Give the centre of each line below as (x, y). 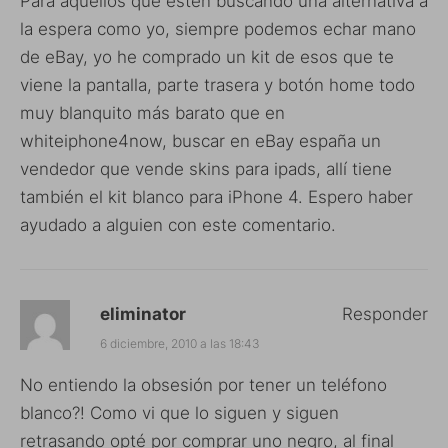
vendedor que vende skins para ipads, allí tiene (206, 169)
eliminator (143, 314)
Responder (385, 314)
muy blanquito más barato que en (152, 113)
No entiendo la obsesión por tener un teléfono (203, 385)
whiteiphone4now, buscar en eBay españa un (200, 141)
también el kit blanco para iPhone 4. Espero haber (216, 197)
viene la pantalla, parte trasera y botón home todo (217, 85)
